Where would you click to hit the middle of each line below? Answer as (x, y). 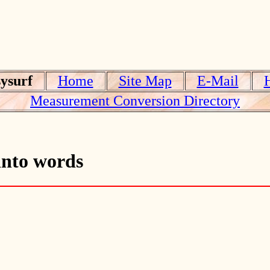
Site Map (145, 81)
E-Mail (218, 81)
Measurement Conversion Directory (135, 101)
